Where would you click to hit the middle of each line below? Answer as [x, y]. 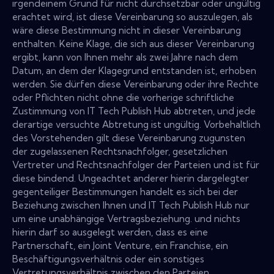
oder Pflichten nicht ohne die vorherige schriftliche [123, 98]
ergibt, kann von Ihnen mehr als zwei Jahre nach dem [125, 57]
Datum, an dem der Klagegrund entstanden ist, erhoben [134, 71]
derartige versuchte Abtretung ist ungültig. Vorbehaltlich [136, 125]
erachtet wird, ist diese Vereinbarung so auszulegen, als [132, 17]
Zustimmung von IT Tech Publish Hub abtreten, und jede [134, 111]
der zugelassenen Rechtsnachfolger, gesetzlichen [120, 152]
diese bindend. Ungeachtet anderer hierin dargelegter [131, 179]
